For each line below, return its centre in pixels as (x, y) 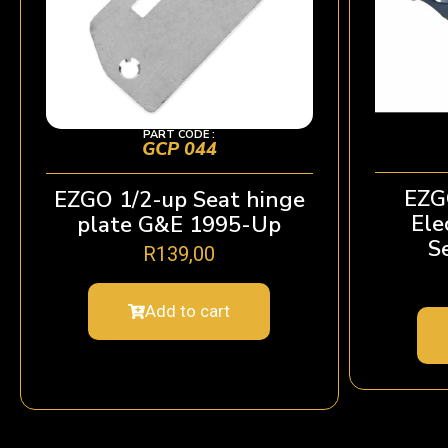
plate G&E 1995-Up (179, 224)
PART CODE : (179, 134)
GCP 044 (179, 148)
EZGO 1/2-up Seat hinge (179, 199)
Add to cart (188, 311)
